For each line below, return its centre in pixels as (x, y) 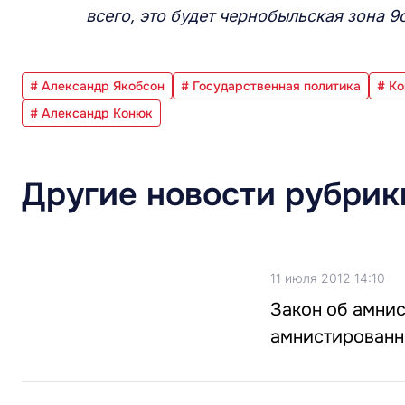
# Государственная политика (271, 86)
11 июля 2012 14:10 (328, 278)
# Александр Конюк (91, 113)
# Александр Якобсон (97, 86)
